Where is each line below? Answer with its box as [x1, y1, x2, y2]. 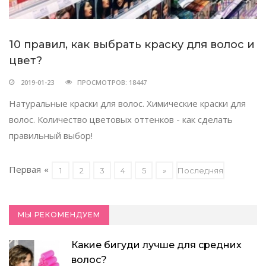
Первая [9, 163, 41, 175]
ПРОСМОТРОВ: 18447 [77, 77, 147, 87]
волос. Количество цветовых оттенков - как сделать [9, 113, 233, 125]
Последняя [178, 165, 223, 175]
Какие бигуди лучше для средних [71, 239, 242, 251]
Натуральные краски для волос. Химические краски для [9, 97, 246, 109]
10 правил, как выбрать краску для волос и [9, 37, 255, 51]
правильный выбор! [9, 129, 93, 141]
